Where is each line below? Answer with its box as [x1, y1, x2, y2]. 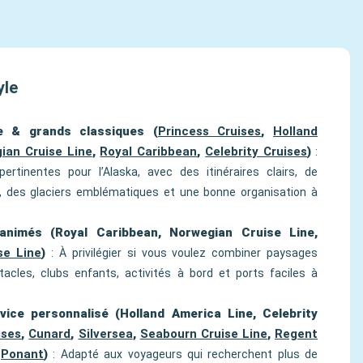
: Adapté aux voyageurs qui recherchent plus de [48, 348, 318, 361]
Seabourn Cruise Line [139, 327, 267, 341]
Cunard [28, 327, 71, 341]
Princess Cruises [157, 124, 262, 139]
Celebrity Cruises [205, 144, 308, 159]
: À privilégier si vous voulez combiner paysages [45, 246, 318, 259]
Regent [275, 327, 318, 341]
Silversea [78, 327, 133, 341]
